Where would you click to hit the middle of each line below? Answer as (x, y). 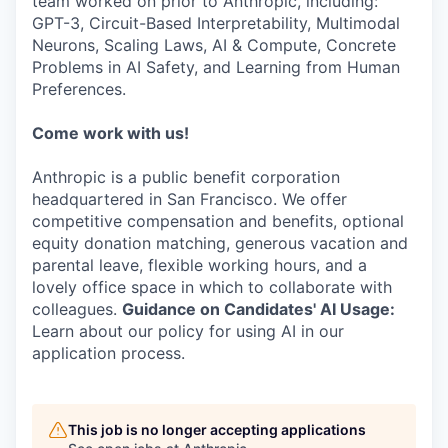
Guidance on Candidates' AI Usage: (258, 309)
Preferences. (79, 89)
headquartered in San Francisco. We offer (189, 199)
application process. (108, 353)
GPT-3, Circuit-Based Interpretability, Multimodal (216, 23)
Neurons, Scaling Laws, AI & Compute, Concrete (214, 45)
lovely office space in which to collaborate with (212, 287)
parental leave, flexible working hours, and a (199, 265)
